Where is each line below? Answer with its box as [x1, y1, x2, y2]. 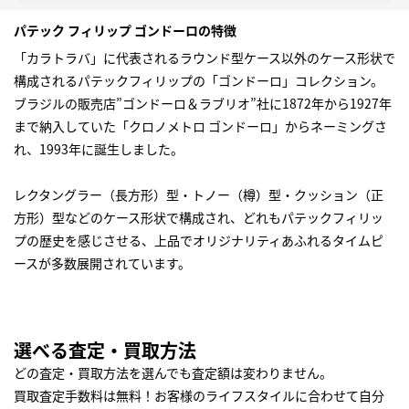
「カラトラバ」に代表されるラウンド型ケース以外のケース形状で [14, 48, 395, 68]
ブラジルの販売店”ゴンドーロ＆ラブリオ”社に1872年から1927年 [14, 94, 392, 113]
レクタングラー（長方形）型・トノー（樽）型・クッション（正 [14, 185, 383, 204]
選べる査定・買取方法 [14, 337, 196, 364]
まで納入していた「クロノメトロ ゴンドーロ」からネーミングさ [14, 117, 387, 136]
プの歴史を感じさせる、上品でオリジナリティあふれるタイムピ [14, 231, 383, 250]
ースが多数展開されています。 [14, 254, 191, 273]
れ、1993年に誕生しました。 [14, 140, 184, 159]
